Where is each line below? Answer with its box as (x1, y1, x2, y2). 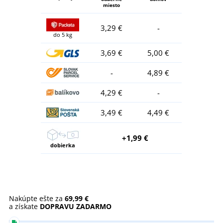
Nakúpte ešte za (9, 194, 65, 204)
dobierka (50, 141, 75, 149)
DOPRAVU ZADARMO (40, 202, 111, 212)
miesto (103, 1, 120, 9)
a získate (9, 202, 40, 212)
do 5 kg (53, 31, 72, 39)
